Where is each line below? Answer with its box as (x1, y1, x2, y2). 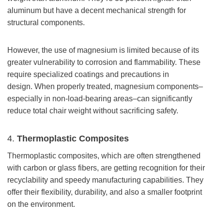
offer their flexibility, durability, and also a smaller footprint (7, 187, 202, 196)
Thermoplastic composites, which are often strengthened (7, 151, 201, 160)
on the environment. (7, 200, 75, 208)
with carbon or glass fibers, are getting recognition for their (7, 163, 205, 172)
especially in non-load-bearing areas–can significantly (7, 94, 192, 103)
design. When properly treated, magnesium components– (7, 82, 203, 91)
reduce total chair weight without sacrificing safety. (7, 106, 178, 115)
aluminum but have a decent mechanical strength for (7, 6, 186, 15)
